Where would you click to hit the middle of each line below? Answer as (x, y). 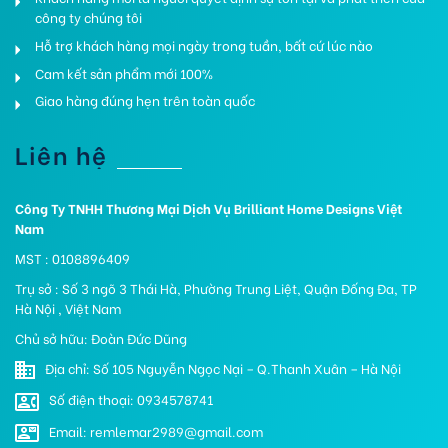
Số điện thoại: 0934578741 (131, 399)
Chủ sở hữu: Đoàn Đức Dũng (101, 337)
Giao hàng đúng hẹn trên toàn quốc (145, 100)
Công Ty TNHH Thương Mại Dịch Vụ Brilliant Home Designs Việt (208, 207)
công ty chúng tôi (88, 16)
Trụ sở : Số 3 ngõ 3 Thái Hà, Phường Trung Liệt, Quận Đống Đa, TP (216, 287)
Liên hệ (61, 153)
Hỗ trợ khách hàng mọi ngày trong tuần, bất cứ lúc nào (204, 44)
